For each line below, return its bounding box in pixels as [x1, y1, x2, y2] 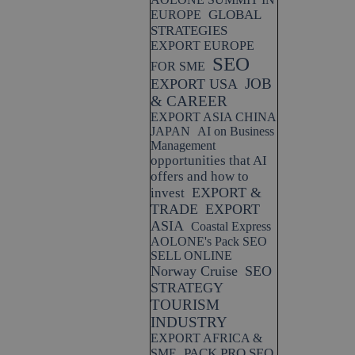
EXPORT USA [151, 76, 238, 92]
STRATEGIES [151, 23, 227, 38]
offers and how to [151, 169, 249, 184]
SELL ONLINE [151, 249, 232, 262]
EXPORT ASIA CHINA [151, 110, 276, 124]
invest [151, 185, 185, 200]
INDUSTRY [151, 314, 227, 330]
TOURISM [151, 296, 219, 313]
